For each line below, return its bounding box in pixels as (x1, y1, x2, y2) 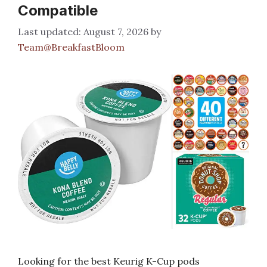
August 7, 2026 (83, 25, 148, 38)
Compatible (18, 1, 98, 19)
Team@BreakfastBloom (18, 41, 125, 53)
